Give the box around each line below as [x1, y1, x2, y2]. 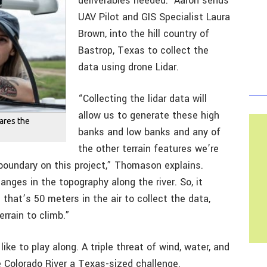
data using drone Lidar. [78, 60, 179, 74]
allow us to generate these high [78, 108, 219, 122]
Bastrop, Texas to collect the [78, 44, 209, 57]
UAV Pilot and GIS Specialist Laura [78, 10, 230, 24]
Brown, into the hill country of [78, 27, 209, 41]
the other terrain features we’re [78, 142, 219, 156]
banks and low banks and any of [78, 125, 221, 139]
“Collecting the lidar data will [78, 92, 207, 105]
